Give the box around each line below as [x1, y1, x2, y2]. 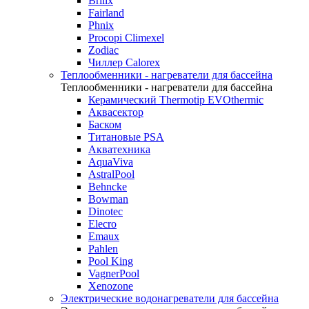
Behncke [88, 181, 127, 192]
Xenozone [88, 280, 133, 292]
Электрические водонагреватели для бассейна [61, 292, 279, 304]
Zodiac [88, 44, 119, 56]
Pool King [88, 255, 133, 267]
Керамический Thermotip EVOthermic [88, 94, 263, 106]
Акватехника [88, 143, 150, 155]
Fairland [88, 7, 124, 19]
